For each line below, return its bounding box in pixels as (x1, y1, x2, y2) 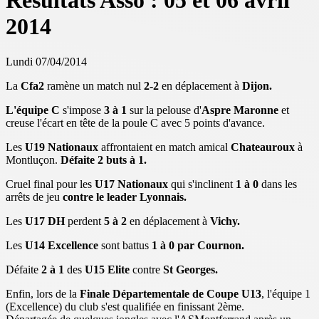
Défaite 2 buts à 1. (61, 153, 147, 166)
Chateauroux (231, 140, 295, 153)
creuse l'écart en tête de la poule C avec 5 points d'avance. (6, 116, 265, 129)
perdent (65, 214, 104, 227)
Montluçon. (6, 153, 61, 166)
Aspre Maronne (202, 103, 281, 116)
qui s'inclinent (168, 177, 236, 190)
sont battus (98, 239, 152, 251)
